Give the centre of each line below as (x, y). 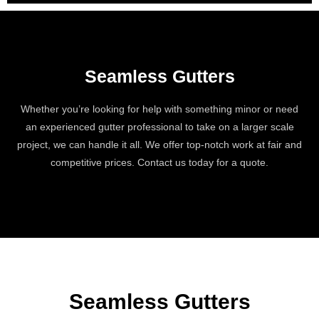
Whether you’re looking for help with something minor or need (159, 109)
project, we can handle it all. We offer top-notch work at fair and (159, 144)
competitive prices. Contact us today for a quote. (159, 162)
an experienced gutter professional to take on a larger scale (159, 126)
